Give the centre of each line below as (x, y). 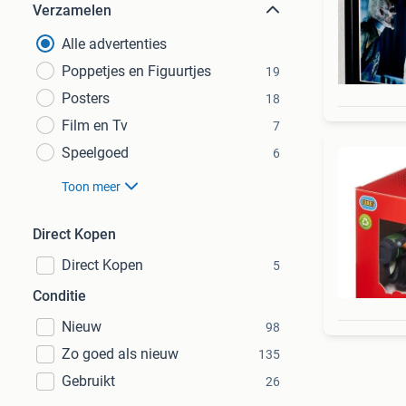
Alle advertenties (114, 44)
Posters (86, 98)
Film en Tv (95, 126)
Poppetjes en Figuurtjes (136, 71)
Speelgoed (95, 153)
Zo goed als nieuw (120, 354)
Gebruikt (88, 381)
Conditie (59, 296)
